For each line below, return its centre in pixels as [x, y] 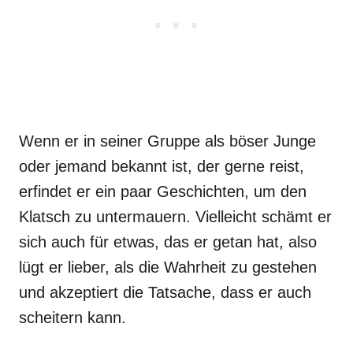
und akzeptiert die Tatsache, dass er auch [165, 292]
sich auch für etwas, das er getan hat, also [168, 242]
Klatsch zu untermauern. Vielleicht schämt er [175, 217]
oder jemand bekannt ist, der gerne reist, [162, 166]
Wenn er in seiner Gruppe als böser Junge [167, 141]
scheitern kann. [72, 318]
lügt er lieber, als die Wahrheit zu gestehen [168, 267]
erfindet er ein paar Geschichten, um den [163, 191]
